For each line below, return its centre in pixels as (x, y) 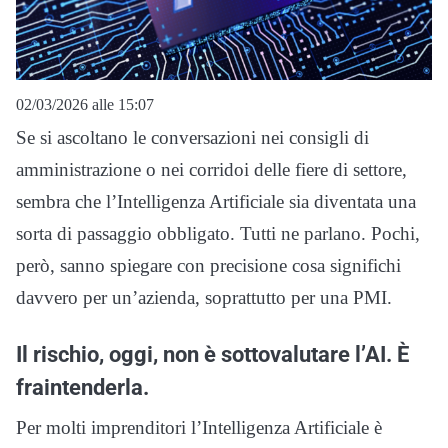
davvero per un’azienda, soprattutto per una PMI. (204, 298)
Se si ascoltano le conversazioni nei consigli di (192, 138)
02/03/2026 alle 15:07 (85, 105)
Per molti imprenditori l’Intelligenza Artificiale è (199, 428)
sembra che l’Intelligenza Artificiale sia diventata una (216, 202)
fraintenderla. (82, 387)
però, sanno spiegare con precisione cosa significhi (208, 266)
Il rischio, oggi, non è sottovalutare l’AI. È (212, 354)
